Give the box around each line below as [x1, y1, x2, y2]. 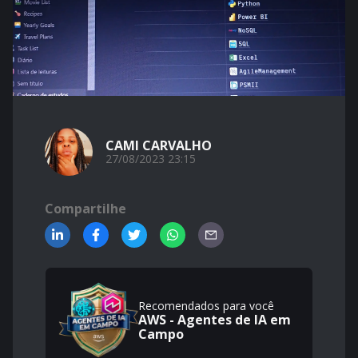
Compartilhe [45, 200, 126, 217]
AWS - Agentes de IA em [138, 311, 291, 328]
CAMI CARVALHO [105, 137, 212, 154]
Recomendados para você [138, 298, 274, 313]
